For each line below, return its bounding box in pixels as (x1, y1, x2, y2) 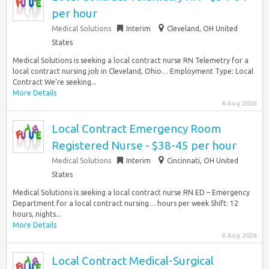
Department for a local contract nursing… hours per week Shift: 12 (13, 199, 238, 207)
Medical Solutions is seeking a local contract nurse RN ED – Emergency (13, 189, 250, 196)
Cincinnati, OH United (167, 157, 238, 165)
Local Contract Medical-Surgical (52, 254, 214, 267)
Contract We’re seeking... (13, 78, 97, 86)
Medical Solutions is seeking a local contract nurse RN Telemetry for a (13, 56, 249, 64)
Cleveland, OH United (167, 25, 238, 32)
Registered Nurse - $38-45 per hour (52, 139, 237, 152)
